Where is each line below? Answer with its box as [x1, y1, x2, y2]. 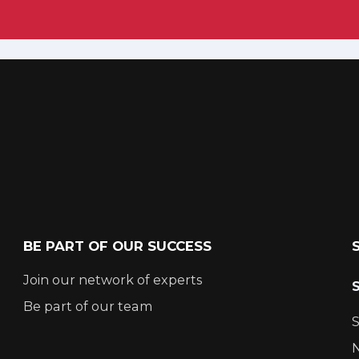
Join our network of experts [23, 272, 203, 288]
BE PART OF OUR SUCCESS [23, 237, 212, 254]
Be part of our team [23, 297, 154, 314]
